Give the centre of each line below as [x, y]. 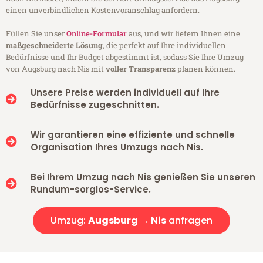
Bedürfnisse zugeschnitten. [95, 105]
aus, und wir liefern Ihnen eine [183, 34]
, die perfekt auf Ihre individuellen [164, 45]
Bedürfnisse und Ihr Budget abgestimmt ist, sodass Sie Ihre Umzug [125, 57]
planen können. [205, 69]
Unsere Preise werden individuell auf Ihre [125, 93]
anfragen [189, 221]
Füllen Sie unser [36, 34]
